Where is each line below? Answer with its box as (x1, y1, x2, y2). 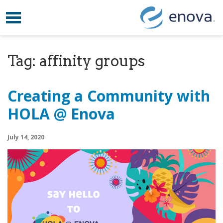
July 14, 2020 (7, 133, 44, 141)
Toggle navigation (13, 8, 98, 22)
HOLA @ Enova (7, 104, 115, 124)
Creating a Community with (7, 86, 210, 106)
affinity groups (39, 52, 145, 70)
